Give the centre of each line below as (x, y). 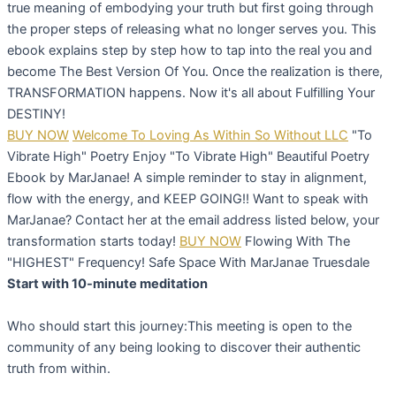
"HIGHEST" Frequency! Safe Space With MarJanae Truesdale (188, 263)
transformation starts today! (91, 242)
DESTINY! (36, 114)
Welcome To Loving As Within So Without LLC (210, 136)
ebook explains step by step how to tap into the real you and (190, 51)
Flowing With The (297, 242)
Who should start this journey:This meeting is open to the (179, 327)
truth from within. (59, 369)
